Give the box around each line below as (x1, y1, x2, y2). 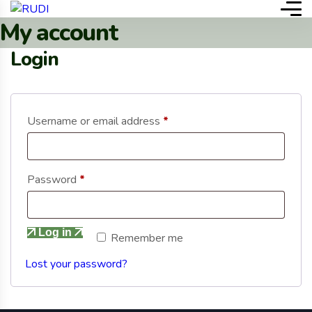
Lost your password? (25, 256, 127, 272)
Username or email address (27, 114, 163, 130)
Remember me (111, 231, 183, 247)
